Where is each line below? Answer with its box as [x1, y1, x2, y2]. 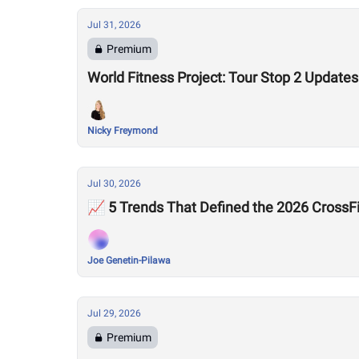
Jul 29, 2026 [87, 308, 141, 319]
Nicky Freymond [87, 125, 158, 136]
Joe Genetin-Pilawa [87, 255, 171, 266]
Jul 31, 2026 [87, 19, 141, 30]
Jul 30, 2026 [87, 178, 141, 189]
